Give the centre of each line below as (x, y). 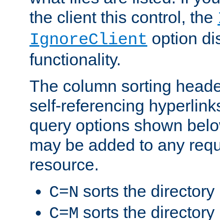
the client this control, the (124, 17)
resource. (64, 164)
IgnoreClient (88, 40)
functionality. (75, 59)
